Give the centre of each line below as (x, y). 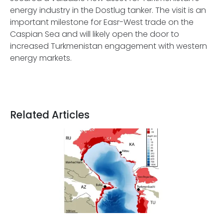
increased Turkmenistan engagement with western (109, 46)
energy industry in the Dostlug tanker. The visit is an (108, 10)
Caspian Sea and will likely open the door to (95, 34)
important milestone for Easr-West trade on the (102, 22)
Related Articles (50, 115)
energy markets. (42, 58)
